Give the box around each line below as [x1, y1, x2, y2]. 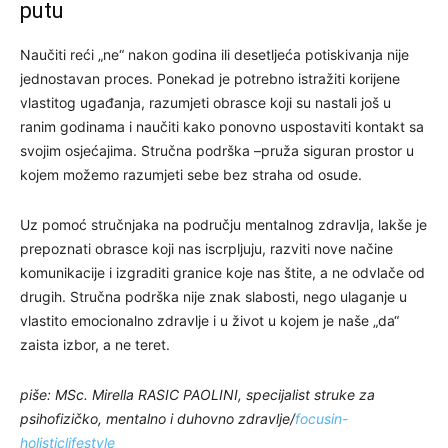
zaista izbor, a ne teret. [20, 335, 170, 353]
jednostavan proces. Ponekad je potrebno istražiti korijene [20, 69, 400, 87]
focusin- [295, 409, 348, 427]
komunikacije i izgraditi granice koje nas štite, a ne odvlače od [20, 263, 425, 281]
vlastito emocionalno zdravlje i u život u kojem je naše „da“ [20, 311, 399, 329]
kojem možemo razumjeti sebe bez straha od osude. [20, 165, 362, 183]
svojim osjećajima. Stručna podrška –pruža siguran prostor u [20, 141, 414, 159]
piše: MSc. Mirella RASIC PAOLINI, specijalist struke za [20, 385, 375, 403]
